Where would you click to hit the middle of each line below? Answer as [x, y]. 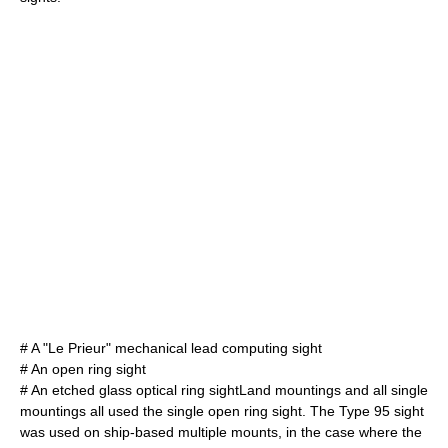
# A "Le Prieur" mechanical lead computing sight [171, 348]
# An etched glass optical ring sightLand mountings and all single [224, 390]
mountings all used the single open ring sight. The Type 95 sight [222, 411]
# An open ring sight [83, 369]
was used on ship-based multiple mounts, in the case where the [221, 432]
